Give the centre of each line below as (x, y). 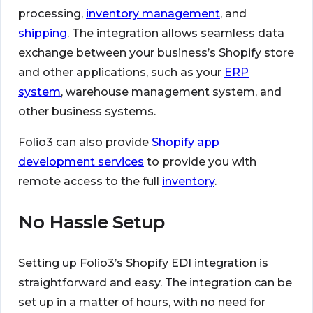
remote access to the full (90, 182)
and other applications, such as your (121, 73)
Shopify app (185, 143)
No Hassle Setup (91, 223)
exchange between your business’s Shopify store (156, 53)
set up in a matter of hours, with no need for (142, 303)
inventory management (153, 14)
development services (81, 162)
